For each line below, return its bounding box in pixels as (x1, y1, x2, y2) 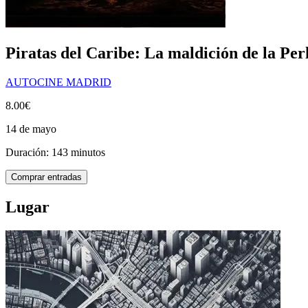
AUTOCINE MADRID (5, 76, 111, 88)
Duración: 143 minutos (5, 146, 105, 158)
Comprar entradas (11, 171, 82, 182)
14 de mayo (5, 122, 56, 135)
